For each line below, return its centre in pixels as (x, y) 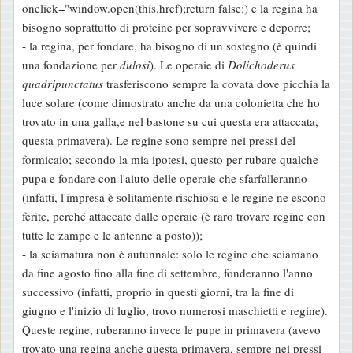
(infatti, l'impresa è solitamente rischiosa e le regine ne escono (174, 197)
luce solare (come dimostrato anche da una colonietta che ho (171, 103)
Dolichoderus (261, 65)
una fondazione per (71, 65)
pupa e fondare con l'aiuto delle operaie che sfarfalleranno (165, 178)
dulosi (135, 65)
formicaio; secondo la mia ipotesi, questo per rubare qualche (170, 160)
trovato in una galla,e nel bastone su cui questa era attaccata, (170, 122)
